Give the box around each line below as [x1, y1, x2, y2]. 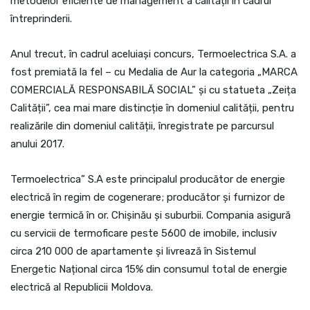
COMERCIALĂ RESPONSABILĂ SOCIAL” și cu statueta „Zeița [10, 84, 296, 97]
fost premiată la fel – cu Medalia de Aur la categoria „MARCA [10, 66, 298, 79]
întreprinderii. [10, 12, 72, 26]
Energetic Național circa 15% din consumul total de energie [10, 263, 287, 276]
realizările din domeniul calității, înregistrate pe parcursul [10, 120, 274, 133]
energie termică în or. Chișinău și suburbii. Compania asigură [10, 209, 291, 222]
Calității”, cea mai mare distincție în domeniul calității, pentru [10, 102, 294, 115]
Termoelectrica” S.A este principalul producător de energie [10, 173, 285, 186]
